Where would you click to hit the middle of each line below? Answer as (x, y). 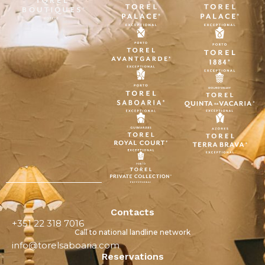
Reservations (132, 257)
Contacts (132, 212)
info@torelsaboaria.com (66, 245)
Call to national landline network (132, 232)
